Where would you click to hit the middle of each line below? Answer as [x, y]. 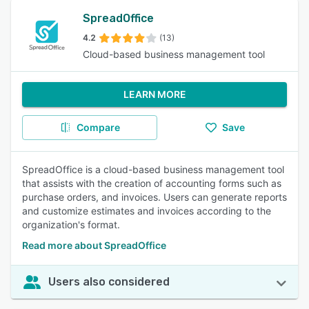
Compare [98, 127]
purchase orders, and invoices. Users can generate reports [154, 197]
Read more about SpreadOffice [94, 245]
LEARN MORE [154, 94]
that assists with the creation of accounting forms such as [152, 183]
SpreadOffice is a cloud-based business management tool [153, 169]
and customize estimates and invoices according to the [147, 211]
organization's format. [71, 225]
